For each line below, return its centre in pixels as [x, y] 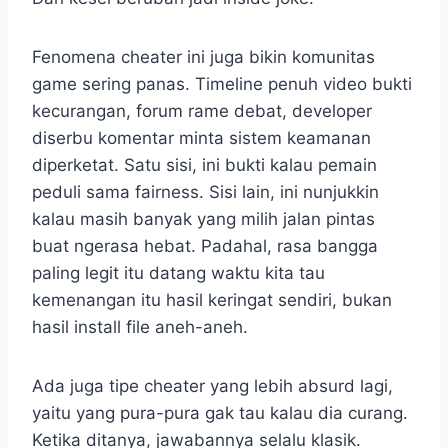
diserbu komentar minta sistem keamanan [201, 137]
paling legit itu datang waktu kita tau [178, 272]
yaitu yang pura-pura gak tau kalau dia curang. [220, 412]
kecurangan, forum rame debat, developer [202, 110]
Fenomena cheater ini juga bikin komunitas [203, 56]
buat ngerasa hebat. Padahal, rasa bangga [205, 245]
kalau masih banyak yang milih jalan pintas [203, 218]
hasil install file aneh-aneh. [140, 326]
